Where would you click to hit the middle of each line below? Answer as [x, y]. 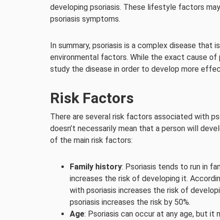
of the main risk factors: [91, 140]
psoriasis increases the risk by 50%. [130, 202]
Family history [96, 167]
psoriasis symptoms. [85, 19]
